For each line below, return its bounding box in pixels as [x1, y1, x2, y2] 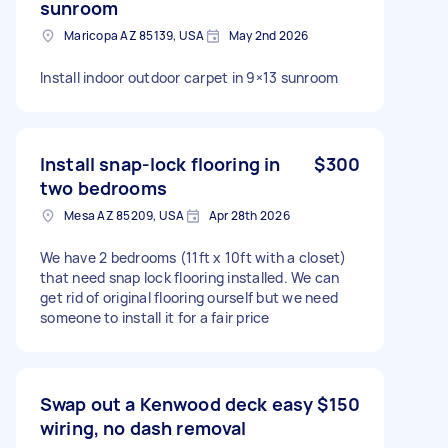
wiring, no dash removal [40, 415, 247, 440]
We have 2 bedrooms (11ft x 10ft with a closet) [40, 247, 347, 267]
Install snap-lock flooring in [40, 151, 281, 176]
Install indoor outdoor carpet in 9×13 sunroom [40, 67, 339, 87]
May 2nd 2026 [228, 26, 309, 44]
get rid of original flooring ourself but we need [40, 287, 338, 307]
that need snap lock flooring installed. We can [40, 267, 340, 287]
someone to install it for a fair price [40, 307, 270, 327]
